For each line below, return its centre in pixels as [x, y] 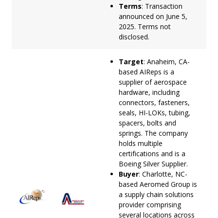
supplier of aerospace [153, 82]
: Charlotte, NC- [163, 174]
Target [131, 61]
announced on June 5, [153, 16]
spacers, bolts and [147, 123]
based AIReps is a [146, 72]
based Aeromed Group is [158, 184]
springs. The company [153, 133]
